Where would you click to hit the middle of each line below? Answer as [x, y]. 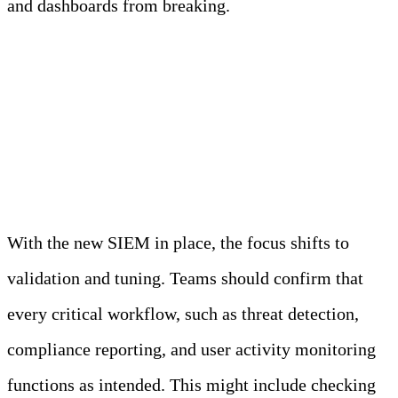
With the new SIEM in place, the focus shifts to [178, 242]
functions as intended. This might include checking [191, 384]
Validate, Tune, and [159, 102]
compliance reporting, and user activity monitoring [191, 349]
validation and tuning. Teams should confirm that [185, 278]
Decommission [124, 153]
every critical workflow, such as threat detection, [183, 313]
